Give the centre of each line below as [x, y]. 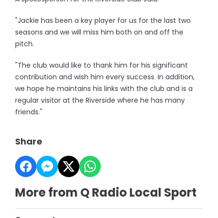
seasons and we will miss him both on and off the [100, 32]
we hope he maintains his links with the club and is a [104, 89]
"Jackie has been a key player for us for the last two [103, 20]
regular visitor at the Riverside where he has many [100, 100]
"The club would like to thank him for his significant [102, 65]
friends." [29, 112]
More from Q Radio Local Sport [106, 192]
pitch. [25, 44]
